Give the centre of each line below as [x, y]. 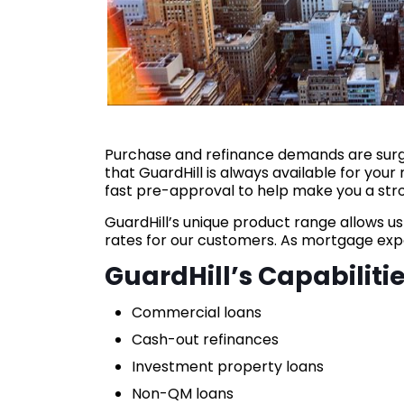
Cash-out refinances [205, 340]
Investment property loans [227, 367]
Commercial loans [196, 313]
